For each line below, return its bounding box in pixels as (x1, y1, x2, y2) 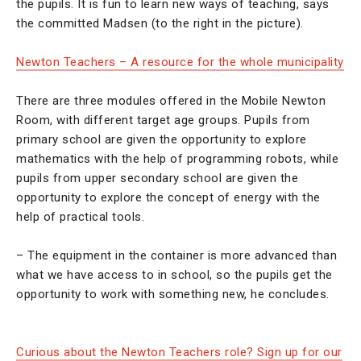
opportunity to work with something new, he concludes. (16, 287, 330, 302)
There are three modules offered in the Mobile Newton (16, 93, 326, 109)
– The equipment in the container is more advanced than (16, 248, 337, 263)
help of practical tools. (16, 210, 144, 225)
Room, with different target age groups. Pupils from (16, 113, 310, 128)
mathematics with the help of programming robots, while (16, 151, 338, 167)
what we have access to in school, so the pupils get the (16, 268, 333, 283)
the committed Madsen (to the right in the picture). (16, 16, 304, 31)
